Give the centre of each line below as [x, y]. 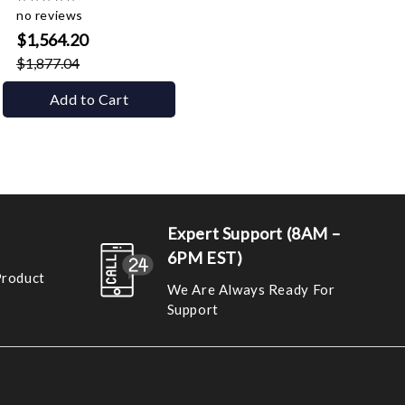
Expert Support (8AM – [254, 233]
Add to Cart [89, 99]
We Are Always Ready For [251, 289]
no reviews [50, 15]
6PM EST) [205, 258]
